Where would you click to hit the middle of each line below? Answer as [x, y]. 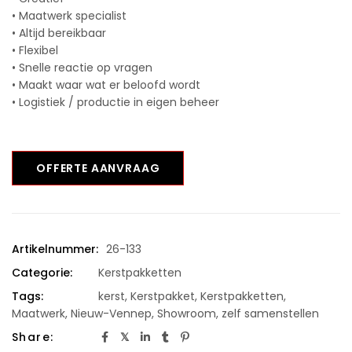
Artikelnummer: [55, 249]
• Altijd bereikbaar [59, 33]
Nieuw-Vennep [111, 314]
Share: [33, 337]
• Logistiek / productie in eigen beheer [115, 103]
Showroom [187, 314]
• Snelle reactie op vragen [82, 68]
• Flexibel [35, 51]
